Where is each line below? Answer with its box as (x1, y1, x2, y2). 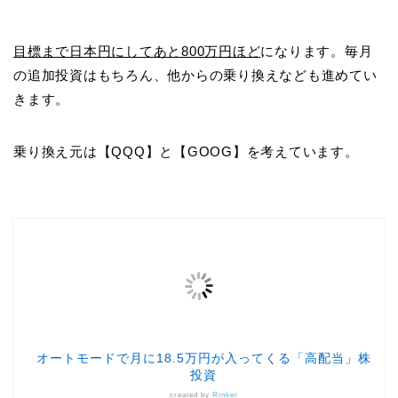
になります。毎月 (260, 43, 373, 59)
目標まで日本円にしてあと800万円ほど (13, 43, 261, 59)
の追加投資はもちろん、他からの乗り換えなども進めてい (13, 67, 378, 83)
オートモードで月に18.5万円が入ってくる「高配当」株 (36, 352, 371, 366)
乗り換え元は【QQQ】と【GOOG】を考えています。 (13, 143, 359, 159)
